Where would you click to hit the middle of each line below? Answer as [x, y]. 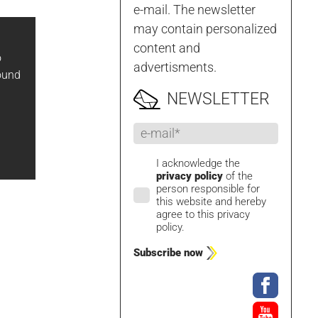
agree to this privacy [203, 214]
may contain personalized [205, 28]
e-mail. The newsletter [195, 9]
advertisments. [175, 67]
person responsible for [208, 188]
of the [238, 176]
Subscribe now [169, 253]
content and [167, 48]
